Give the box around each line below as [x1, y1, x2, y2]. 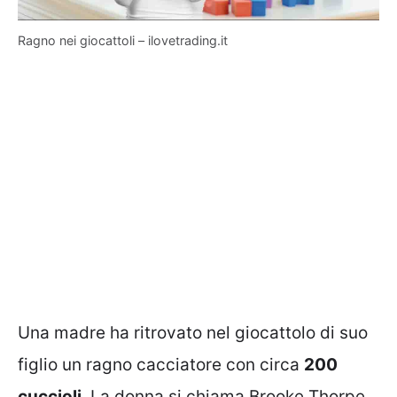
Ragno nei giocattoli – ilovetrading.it [18, 33, 228, 49]
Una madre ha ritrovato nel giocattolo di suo [18, 322, 368, 343]
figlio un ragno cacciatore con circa [18, 354, 304, 375]
